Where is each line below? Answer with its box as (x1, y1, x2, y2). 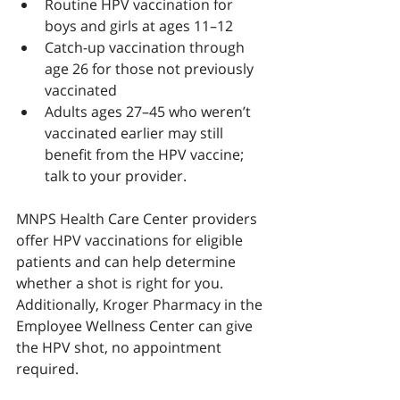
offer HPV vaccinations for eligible (16, 230, 246, 250)
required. (16, 359, 79, 379)
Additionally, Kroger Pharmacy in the (16, 295, 266, 314)
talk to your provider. (45, 166, 187, 186)
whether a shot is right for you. (16, 273, 227, 293)
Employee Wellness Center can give (16, 316, 256, 336)
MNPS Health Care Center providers (16, 209, 261, 229)
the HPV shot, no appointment (16, 337, 225, 357)
